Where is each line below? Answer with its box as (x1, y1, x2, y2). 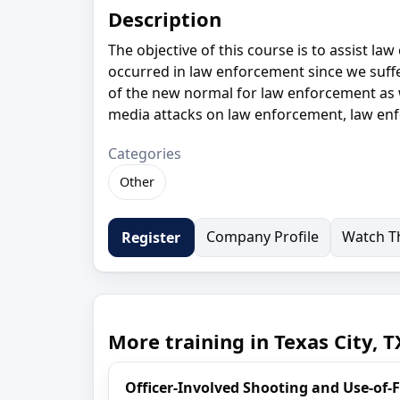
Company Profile (205, 226, 319, 246)
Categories (108, 143, 181, 163)
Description (108, 4, 221, 32)
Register (121, 227, 181, 247)
